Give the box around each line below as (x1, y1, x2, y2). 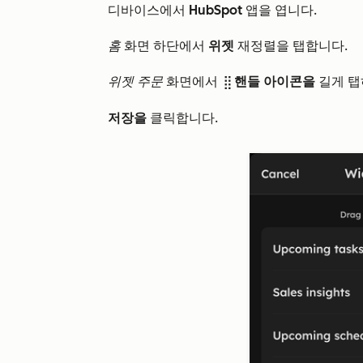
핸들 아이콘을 (234, 74, 315, 89)
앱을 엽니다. (242, 2, 317, 18)
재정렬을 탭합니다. (234, 38, 348, 53)
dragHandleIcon (221, 76, 234, 89)
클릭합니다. (147, 110, 218, 126)
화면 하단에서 (121, 38, 208, 53)
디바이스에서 (108, 2, 186, 18)
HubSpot (186, 2, 242, 18)
